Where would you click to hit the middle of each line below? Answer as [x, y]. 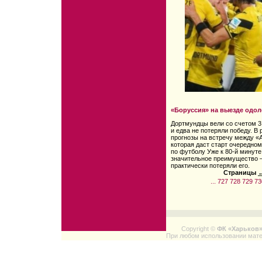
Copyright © [199, 229]
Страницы [240, 173]
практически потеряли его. [210, 166]
